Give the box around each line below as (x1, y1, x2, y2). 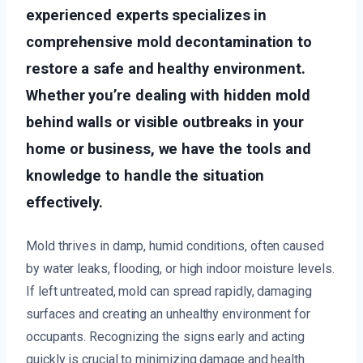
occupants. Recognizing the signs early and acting (26, 328, 305, 344)
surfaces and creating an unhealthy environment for (26, 305, 311, 322)
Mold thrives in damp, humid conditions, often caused (26, 237, 324, 254)
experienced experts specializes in (26, 6, 267, 23)
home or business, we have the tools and (26, 139, 311, 157)
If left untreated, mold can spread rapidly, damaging (26, 283, 312, 299)
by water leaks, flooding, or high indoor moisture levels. (26, 260, 335, 276)
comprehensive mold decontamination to (26, 32, 313, 50)
